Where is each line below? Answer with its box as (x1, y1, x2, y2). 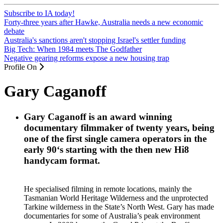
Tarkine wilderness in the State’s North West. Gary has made (24, 202, 214, 211)
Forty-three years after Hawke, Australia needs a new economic (4, 18, 203, 26)
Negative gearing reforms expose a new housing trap (4, 54, 169, 62)
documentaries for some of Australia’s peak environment (24, 211, 200, 220)
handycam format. (24, 155, 100, 166)
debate (4, 27, 24, 35)
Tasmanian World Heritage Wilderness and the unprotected (24, 193, 208, 202)
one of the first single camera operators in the (24, 133, 207, 144)
